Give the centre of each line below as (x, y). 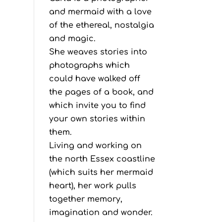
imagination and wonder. (101, 212)
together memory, (85, 199)
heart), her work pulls (92, 186)
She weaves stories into (98, 52)
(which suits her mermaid (101, 172)
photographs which (89, 65)
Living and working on (95, 145)
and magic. (72, 38)
